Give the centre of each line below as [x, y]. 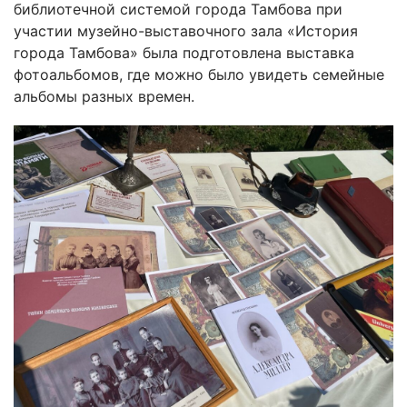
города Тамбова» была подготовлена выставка [184, 53]
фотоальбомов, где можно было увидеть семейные [199, 75]
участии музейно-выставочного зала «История [186, 31]
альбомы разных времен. [104, 97]
